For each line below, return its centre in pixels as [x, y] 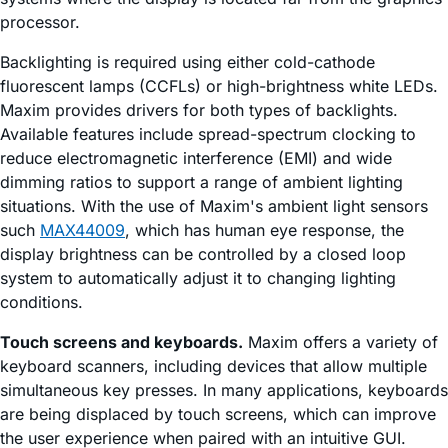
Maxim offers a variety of [340, 341]
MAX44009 [82, 229]
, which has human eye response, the [264, 229]
